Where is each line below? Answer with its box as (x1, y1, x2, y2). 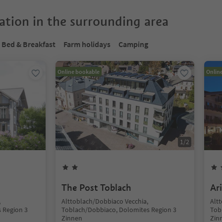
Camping (118, 39, 148, 49)
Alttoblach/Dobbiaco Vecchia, (61, 197, 148, 206)
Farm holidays (63, 39, 111, 49)
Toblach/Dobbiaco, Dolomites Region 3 (61, 205, 176, 214)
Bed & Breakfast (1, 39, 55, 49)
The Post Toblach (61, 182, 131, 193)
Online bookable (57, 68, 100, 75)
